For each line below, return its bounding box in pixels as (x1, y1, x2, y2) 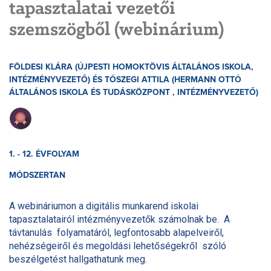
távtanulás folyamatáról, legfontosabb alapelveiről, (9, 227, 224, 239)
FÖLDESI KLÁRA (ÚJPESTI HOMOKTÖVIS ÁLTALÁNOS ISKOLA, (9, 62, 253, 71)
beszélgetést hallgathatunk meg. (9, 253, 147, 266)
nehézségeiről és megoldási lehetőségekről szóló (9, 240, 226, 252)
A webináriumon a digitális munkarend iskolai (9, 200, 198, 212)
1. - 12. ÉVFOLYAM (9, 150, 79, 159)
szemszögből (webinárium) (9, 20, 224, 40)
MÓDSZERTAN (9, 171, 65, 180)
